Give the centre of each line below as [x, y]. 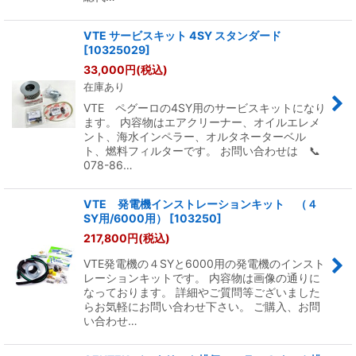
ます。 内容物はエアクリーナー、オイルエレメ [202, 122]
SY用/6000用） [125, 218]
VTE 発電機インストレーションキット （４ [201, 203]
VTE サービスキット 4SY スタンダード [188, 35]
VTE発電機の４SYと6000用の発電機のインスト [204, 263]
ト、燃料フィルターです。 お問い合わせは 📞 [202, 150]
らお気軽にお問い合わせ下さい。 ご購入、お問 [202, 306]
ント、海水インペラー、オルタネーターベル [195, 136]
